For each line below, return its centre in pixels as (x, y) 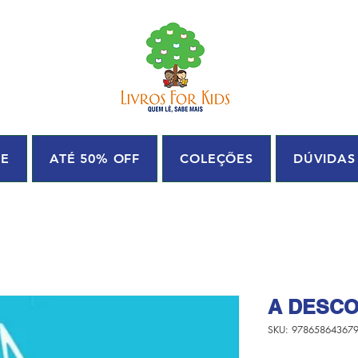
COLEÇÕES (217, 159)
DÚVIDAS (324, 159)
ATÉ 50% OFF (95, 159)
